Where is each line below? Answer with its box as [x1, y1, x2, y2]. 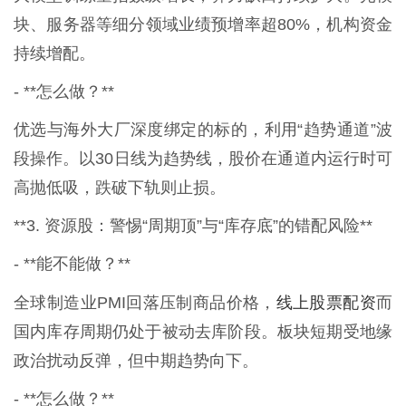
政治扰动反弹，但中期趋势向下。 [14, 351, 258, 370]
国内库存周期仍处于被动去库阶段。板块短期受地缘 [14, 322, 392, 341]
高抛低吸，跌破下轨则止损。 [14, 178, 226, 197]
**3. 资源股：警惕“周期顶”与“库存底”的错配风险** [14, 216, 372, 235]
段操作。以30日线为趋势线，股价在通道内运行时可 [14, 149, 392, 168]
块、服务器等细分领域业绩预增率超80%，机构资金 [14, 14, 392, 34]
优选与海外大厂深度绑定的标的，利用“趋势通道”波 [14, 120, 392, 139]
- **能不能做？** [14, 254, 130, 273]
